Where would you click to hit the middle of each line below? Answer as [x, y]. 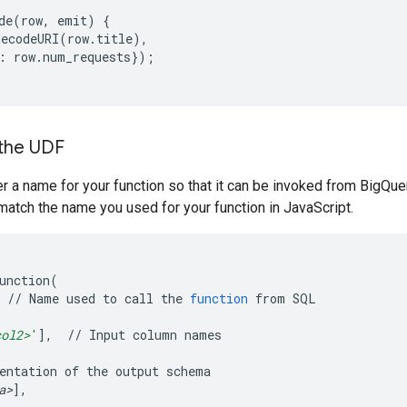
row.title [100, 39]
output [137, 371]
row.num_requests [72, 57]
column [155, 335]
